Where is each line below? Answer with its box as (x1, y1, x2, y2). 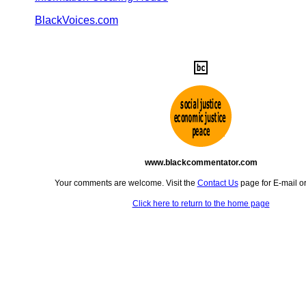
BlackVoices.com (35, 14, 118, 26)
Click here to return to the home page (132, 199, 270, 208)
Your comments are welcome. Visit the (54, 178, 197, 188)
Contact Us (197, 178, 238, 188)
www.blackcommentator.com (144, 158, 258, 167)
